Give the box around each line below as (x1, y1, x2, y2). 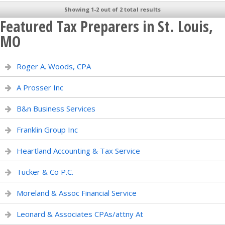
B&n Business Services (17, 103, 95, 114)
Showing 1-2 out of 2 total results (64, 6, 161, 13)
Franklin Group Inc (17, 125, 78, 135)
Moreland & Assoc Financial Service (17, 188, 137, 198)
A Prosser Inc (17, 82, 63, 92)
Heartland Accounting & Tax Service (17, 146, 140, 156)
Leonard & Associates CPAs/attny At (17, 209, 143, 219)
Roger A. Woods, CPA (17, 61, 91, 71)
